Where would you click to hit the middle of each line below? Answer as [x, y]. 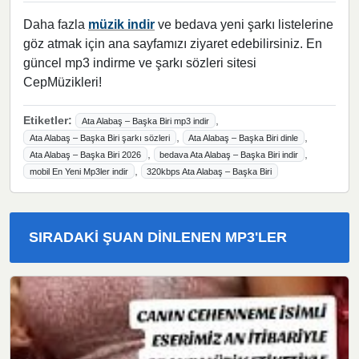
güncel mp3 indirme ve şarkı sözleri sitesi [140, 63]
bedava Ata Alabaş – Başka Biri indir [229, 154]
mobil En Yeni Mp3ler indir [79, 171]
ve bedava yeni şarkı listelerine [244, 24]
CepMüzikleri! [63, 82]
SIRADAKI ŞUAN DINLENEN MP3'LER [158, 237]
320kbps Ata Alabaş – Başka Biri [210, 171]
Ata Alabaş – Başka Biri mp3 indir [145, 121]
